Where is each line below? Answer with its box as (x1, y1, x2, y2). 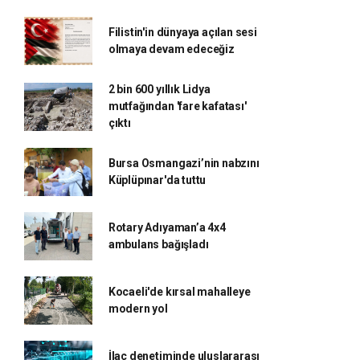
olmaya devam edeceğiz (108, 43, 235, 55)
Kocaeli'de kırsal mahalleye (108, 285, 251, 298)
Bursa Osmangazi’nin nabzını (108, 157, 260, 170)
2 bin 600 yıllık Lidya (108, 83, 211, 96)
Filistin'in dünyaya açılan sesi (108, 26, 257, 39)
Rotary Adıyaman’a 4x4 (108, 221, 226, 234)
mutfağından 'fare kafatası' (108, 100, 247, 112)
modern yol (108, 302, 168, 315)
